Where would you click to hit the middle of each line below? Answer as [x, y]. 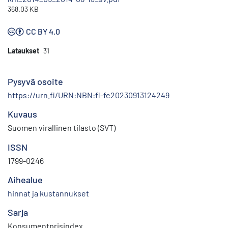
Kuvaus [22, 114]
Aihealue [25, 180]
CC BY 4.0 [43, 32]
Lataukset [23, 51]
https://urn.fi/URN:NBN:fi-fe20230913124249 [89, 95]
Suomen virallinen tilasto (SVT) [62, 128]
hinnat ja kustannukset [48, 193]
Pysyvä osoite [35, 82]
